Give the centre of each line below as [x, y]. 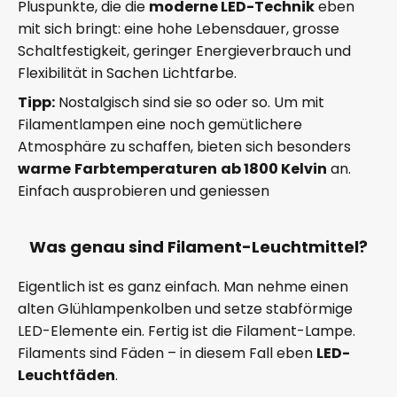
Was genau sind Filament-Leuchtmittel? [198, 247]
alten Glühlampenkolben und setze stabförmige [185, 309]
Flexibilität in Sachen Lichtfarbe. [127, 74]
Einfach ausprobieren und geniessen [144, 191]
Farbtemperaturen [146, 169]
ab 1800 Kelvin [274, 169]
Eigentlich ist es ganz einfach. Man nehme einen [183, 287]
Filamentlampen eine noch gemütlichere [160, 125]
